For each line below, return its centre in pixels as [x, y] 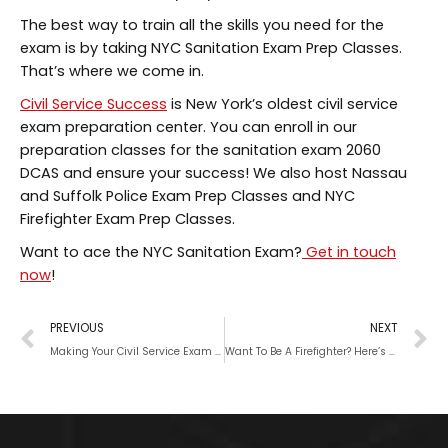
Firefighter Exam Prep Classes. [127, 219]
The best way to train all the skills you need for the [202, 25]
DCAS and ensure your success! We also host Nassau [213, 173]
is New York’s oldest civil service [282, 104]
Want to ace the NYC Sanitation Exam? [161, 252]
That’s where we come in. [112, 71]
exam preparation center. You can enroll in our [188, 127]
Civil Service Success [93, 104]
